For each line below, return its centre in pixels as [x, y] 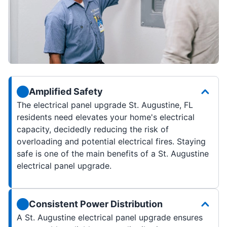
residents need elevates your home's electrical [106, 117]
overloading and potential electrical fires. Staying [111, 142]
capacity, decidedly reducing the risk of [93, 129]
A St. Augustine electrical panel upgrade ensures [110, 218]
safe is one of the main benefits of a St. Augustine [113, 154]
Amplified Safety [66, 92]
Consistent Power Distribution [96, 204]
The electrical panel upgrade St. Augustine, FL [105, 105]
